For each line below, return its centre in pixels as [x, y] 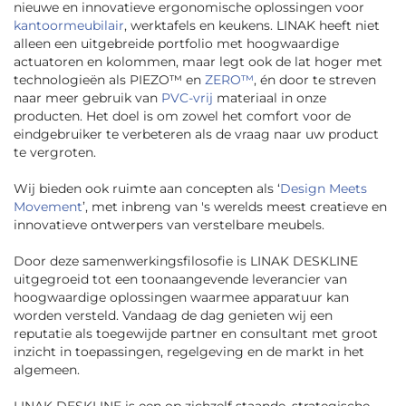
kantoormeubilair [69, 26]
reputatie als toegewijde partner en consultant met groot [196, 334]
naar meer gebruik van [87, 98]
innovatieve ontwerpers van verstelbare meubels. [169, 225]
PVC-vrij [187, 98]
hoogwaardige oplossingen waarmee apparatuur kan [181, 298]
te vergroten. [55, 153]
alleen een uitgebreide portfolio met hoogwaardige [176, 44]
